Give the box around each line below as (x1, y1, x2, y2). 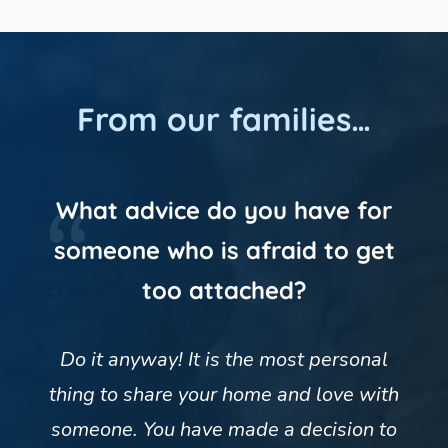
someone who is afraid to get (53, 234, 395, 265)
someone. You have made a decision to (51, 415, 397, 443)
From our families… (77, 98, 371, 139)
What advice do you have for (56, 194, 392, 225)
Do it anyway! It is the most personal (60, 345, 388, 373)
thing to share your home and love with (49, 380, 399, 408)
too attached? (141, 274, 307, 305)
